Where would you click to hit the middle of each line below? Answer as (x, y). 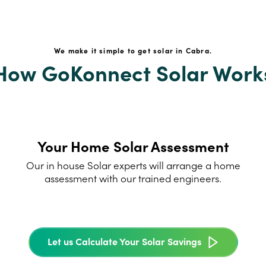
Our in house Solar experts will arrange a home (133, 165)
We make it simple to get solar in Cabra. (133, 50)
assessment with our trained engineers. (133, 178)
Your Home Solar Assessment (133, 146)
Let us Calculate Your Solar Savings (124, 241)
